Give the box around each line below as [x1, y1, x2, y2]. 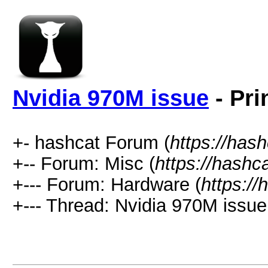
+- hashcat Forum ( [13, 132, 170, 153]
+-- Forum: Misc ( [13, 153, 155, 173]
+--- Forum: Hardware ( [13, 174, 201, 194]
